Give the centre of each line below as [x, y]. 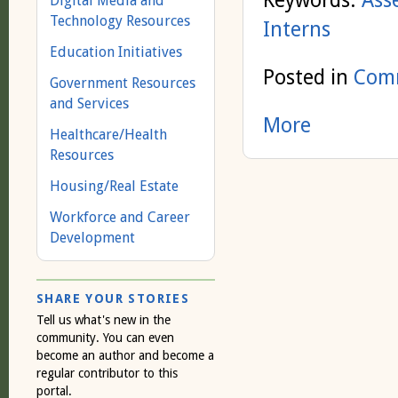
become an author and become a [125, 355]
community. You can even [105, 337]
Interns [296, 30]
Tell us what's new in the [103, 319]
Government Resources [123, 83]
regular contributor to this [107, 373]
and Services [89, 103]
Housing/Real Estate [114, 186]
